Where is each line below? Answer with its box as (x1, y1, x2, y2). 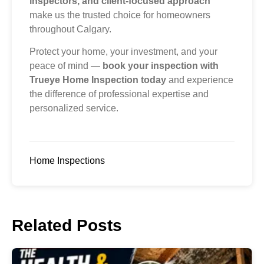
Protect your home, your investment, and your (29, 47, 217, 57)
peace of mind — (29, 61, 103, 71)
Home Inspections (29, 156, 105, 166)
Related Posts (12, 216, 122, 235)
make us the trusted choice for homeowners (29, 9, 210, 20)
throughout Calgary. (29, 24, 111, 34)
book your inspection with (103, 61, 219, 71)
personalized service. (29, 103, 118, 114)
